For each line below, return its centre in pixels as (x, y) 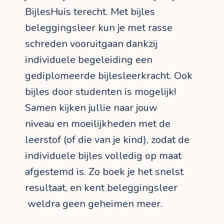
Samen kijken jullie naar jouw (91, 108)
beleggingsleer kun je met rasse (99, 28)
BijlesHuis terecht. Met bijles (90, 12)
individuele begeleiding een (89, 60)
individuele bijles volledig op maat (103, 156)
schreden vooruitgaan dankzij (91, 44)
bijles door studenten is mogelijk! (100, 92)
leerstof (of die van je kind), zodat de (107, 140)
